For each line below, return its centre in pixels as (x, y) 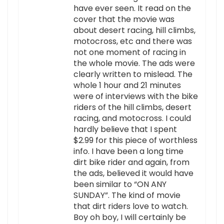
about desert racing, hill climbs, (134, 30)
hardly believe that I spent (125, 129)
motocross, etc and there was (133, 41)
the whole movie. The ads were (134, 63)
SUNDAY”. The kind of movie (127, 195)
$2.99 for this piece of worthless (135, 140)
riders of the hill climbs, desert (132, 107)
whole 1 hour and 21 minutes (127, 85)
